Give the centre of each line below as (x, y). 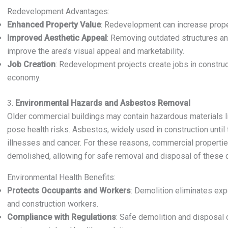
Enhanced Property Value (54, 25)
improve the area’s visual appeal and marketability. (96, 51)
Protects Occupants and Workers (69, 191)
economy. (24, 78)
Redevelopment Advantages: (58, 11)
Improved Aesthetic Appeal (57, 38)
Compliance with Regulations (62, 217)
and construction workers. (53, 204)
